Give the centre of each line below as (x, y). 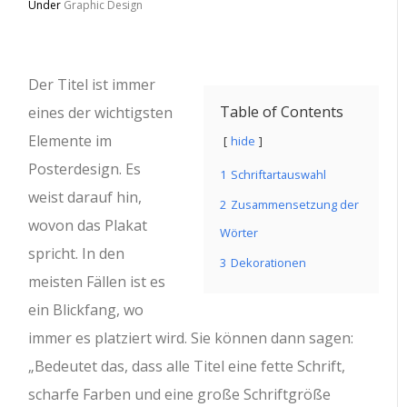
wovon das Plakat (88, 225)
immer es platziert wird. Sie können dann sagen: (191, 338)
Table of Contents (282, 112)
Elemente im (70, 141)
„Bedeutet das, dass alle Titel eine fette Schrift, (187, 366)
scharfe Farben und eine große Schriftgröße (180, 394)
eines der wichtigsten (101, 113)
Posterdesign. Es (85, 169)
